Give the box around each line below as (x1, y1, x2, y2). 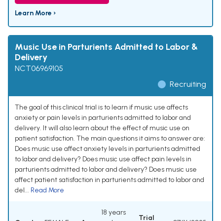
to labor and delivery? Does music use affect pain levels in (15, 155, 191, 164)
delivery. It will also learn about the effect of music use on (15, 124, 189, 133)
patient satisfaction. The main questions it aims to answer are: (15, 134, 205, 143)
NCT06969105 (15, 64, 63, 74)
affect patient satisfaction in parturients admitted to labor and (15, 176, 204, 184)
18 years (101, 208, 126, 217)
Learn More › (15, 9, 56, 18)
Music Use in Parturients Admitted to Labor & (15, 41, 198, 53)
